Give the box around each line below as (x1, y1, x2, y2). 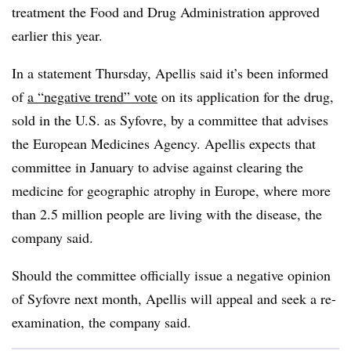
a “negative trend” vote (27, 87, 157, 106)
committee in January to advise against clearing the (12, 157, 303, 176)
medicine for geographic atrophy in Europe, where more (12, 181, 331, 200)
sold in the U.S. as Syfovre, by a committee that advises (12, 110, 328, 129)
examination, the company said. (12, 313, 191, 331)
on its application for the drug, (157, 87, 334, 106)
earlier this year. (12, 26, 103, 45)
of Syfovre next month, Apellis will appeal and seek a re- (12, 289, 336, 308)
